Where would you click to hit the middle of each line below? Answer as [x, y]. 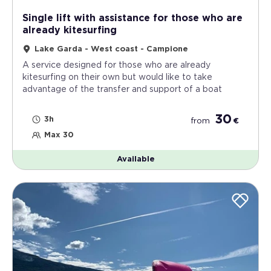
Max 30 [59, 135]
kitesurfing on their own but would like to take [117, 77]
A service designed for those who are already [116, 65]
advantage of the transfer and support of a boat [122, 89]
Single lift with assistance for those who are [132, 18]
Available [135, 159]
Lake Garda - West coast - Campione [111, 49]
